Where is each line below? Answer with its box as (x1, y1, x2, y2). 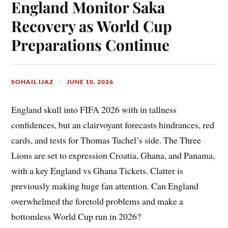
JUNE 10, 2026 (67, 77, 114, 85)
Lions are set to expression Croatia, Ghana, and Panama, (11, 149, 215, 161)
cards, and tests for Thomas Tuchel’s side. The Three (11, 133, 202, 146)
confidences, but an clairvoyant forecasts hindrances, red (11, 118, 215, 131)
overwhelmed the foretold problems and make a (11, 194, 184, 207)
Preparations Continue (11, 34, 170, 54)
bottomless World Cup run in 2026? (11, 210, 141, 222)
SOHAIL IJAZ (11, 77, 54, 85)
